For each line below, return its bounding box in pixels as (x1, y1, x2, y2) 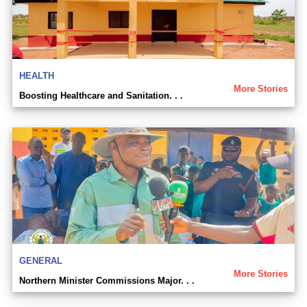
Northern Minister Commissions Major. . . (19, 275, 195, 286)
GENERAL (19, 256, 62, 267)
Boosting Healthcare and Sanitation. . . (19, 90, 183, 101)
